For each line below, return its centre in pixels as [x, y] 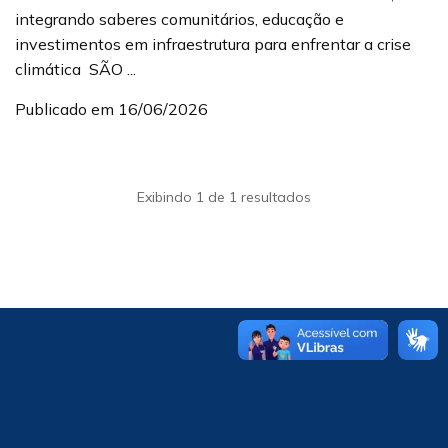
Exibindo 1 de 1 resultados [224, 197]
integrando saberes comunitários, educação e [179, 19]
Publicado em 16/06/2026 [111, 109]
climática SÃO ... [75, 69]
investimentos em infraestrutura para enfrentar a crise [213, 44]
